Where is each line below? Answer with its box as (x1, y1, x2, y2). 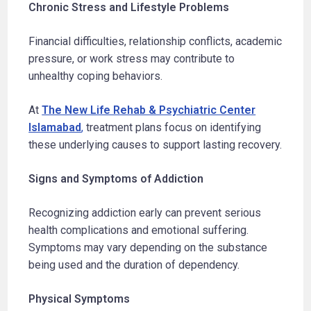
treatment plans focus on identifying (83, 120, 262, 134)
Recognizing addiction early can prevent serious (28, 205, 262, 219)
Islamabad (28, 120, 82, 134)
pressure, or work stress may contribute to (28, 51, 235, 65)
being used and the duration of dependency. (28, 258, 240, 271)
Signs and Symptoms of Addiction (28, 171, 204, 185)
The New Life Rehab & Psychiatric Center (42, 103, 256, 117)
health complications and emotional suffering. (28, 223, 249, 237)
